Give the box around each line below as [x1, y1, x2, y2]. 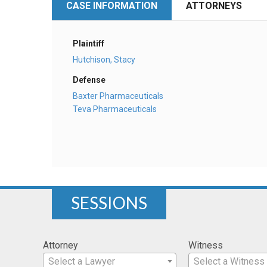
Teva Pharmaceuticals [73, 104, 157, 114]
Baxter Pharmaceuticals [73, 91, 163, 101]
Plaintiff [73, 39, 104, 49]
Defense [73, 74, 105, 85]
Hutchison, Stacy [73, 54, 135, 64]
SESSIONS [71, 192, 147, 213]
